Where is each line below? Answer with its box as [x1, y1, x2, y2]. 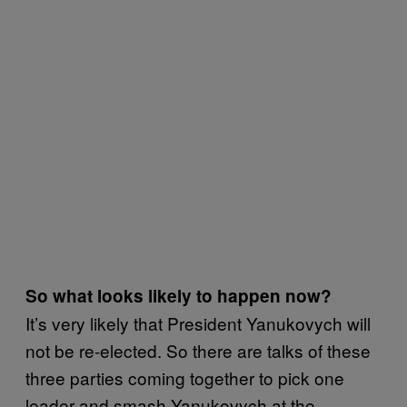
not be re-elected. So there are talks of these [25, 337, 371, 362]
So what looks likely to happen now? [25, 283, 332, 308]
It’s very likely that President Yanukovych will [25, 310, 371, 335]
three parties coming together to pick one [25, 364, 344, 390]
